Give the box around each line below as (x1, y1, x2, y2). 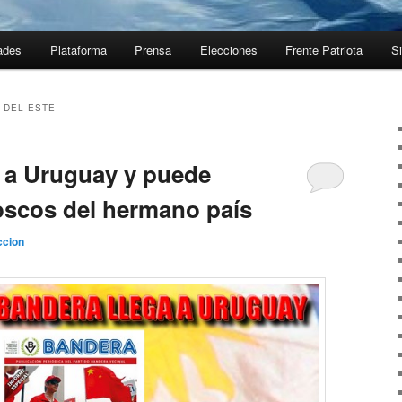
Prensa (135, 41, 172, 59)
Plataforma (49, 41, 107, 59)
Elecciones (199, 41, 258, 59)
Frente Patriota (285, 41, 363, 59)
